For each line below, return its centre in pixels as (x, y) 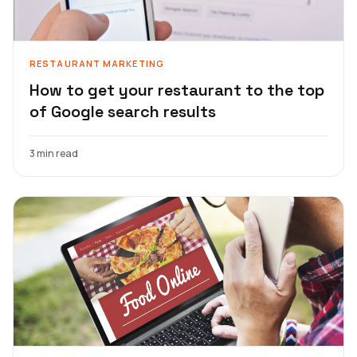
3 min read (54, 153)
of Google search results (123, 111)
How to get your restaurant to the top (177, 90)
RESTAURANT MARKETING (97, 63)
